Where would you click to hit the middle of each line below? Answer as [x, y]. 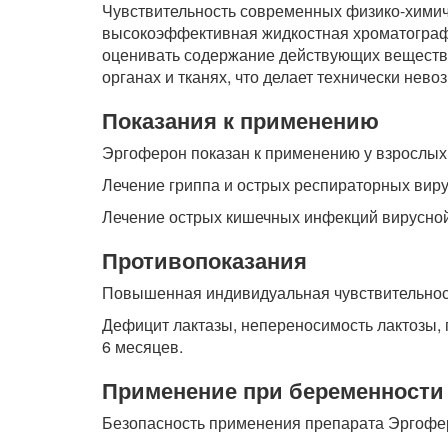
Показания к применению [240, 120]
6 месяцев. [142, 346]
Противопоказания [204, 260]
